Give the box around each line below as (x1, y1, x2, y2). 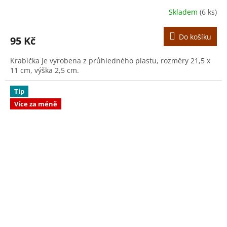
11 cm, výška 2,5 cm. (10, 65, 79, 75)
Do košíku (179, 31, 211, 42)
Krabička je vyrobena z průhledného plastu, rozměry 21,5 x (10, 55, 210, 65)
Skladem (169, 7, 200, 17)
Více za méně (14, 99, 57, 109)
